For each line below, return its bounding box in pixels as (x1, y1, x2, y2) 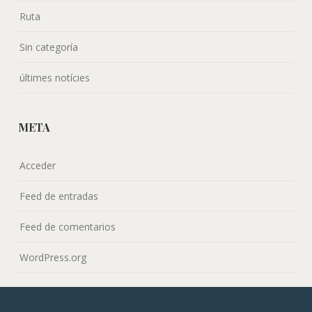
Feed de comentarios (19, 219, 116, 233)
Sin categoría (19, 40, 79, 54)
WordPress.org (19, 250, 87, 264)
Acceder (19, 158, 56, 172)
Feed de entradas (19, 189, 99, 203)
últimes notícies (19, 70, 91, 84)
